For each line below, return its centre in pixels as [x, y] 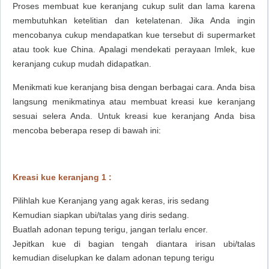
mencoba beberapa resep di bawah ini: [87, 130]
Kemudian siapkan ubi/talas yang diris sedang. [101, 215]
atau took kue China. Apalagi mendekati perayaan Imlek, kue [134, 49]
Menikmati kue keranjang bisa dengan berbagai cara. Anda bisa [134, 87]
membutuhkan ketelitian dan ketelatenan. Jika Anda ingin [134, 20]
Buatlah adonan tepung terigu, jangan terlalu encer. [110, 229]
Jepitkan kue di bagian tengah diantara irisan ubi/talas [134, 244]
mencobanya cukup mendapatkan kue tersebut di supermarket [134, 35]
